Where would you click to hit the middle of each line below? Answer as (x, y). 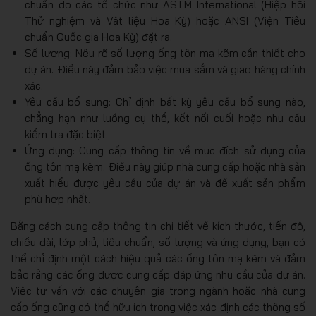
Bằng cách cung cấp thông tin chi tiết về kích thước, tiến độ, (158, 226)
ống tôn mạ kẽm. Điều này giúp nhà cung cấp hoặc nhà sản (165, 166)
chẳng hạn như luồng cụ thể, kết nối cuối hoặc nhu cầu (165, 118)
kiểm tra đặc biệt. (66, 134)
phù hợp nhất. (57, 199)
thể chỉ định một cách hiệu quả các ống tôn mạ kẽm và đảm (158, 258)
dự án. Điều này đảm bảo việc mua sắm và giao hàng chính (165, 69)
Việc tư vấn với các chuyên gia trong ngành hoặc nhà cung (158, 291)
